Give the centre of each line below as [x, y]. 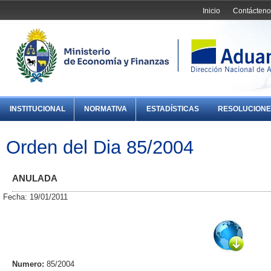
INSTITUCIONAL [38, 109]
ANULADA [35, 179]
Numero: [28, 264]
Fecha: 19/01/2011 [35, 197]
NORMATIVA [106, 109]
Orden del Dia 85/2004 [100, 147]
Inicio [212, 11]
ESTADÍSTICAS [172, 109]
